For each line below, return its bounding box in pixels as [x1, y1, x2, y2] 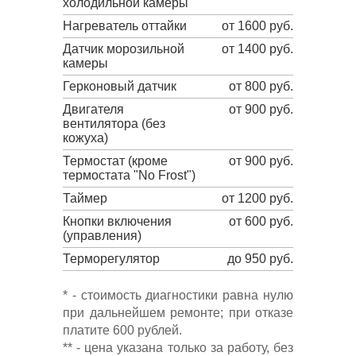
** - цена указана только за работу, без [63, 341, 293, 354]
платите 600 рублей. [63, 323, 182, 337]
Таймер [63, 192, 107, 205]
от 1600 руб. [222, 19, 293, 33]
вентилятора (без [63, 117, 165, 130]
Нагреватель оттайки [63, 19, 187, 33]
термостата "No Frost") [63, 168, 195, 182]
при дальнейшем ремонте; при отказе [63, 306, 293, 319]
